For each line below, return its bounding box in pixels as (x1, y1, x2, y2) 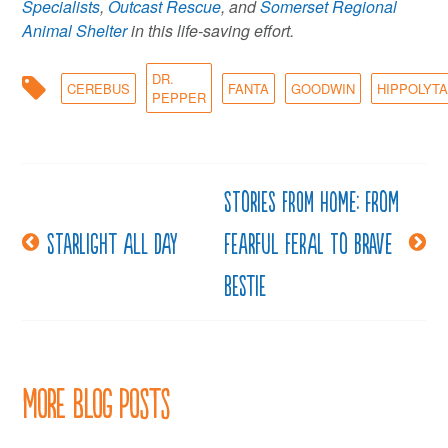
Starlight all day (47, 228, 178, 257)
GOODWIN (291, 78, 356, 98)
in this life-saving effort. (127, 19, 299, 43)
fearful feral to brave (224, 228, 392, 257)
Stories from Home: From (224, 186, 399, 215)
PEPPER (152, 88, 207, 108)
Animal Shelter (22, 19, 128, 43)
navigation (21, 248, 120, 289)
